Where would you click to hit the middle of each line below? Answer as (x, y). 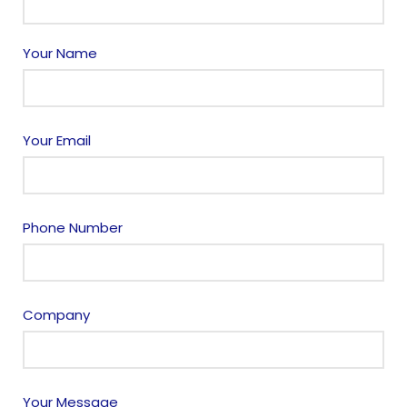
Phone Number (73, 228)
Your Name (60, 53)
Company (56, 315)
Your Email (57, 140)
